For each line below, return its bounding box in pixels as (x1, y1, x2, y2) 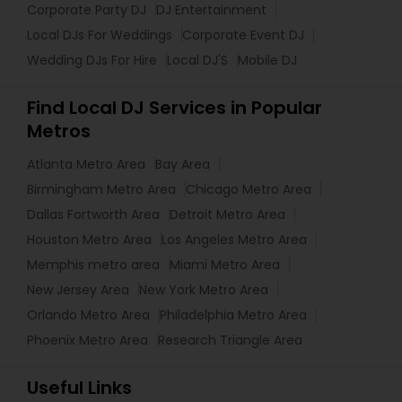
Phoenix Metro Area (27, 331, 148, 349)
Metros (27, 118, 91, 144)
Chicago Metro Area (186, 180, 311, 198)
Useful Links (27, 375, 132, 400)
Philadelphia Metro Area (160, 306, 307, 324)
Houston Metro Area (27, 231, 152, 249)
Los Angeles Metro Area (162, 231, 307, 249)
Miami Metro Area (170, 256, 280, 274)
